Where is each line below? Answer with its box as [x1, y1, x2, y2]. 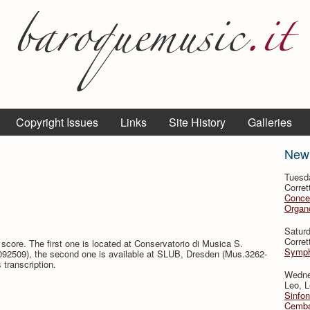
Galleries [248, 114, 292, 130]
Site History [169, 114, 226, 130]
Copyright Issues [16, 114, 98, 130]
